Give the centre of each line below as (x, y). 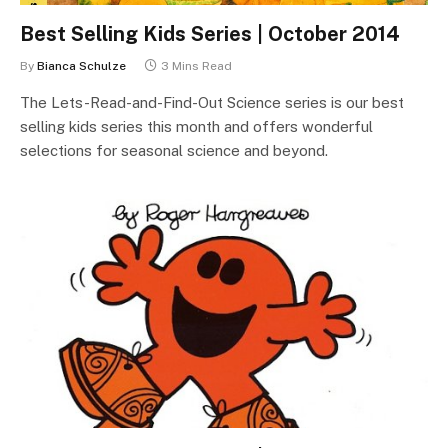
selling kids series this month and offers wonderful (196, 126)
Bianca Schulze (81, 65)
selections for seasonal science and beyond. (174, 150)
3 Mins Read (196, 65)
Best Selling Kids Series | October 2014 (210, 33)
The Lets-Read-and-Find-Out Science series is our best (212, 102)
